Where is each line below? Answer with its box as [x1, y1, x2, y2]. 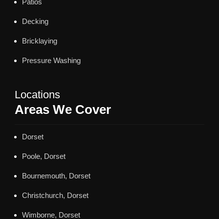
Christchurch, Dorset [22, 191, 88, 199]
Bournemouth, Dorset [22, 171, 90, 180]
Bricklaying [22, 37, 57, 45]
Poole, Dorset [22, 152, 66, 160]
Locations [15, 88, 60, 101]
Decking [22, 17, 48, 25]
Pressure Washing [22, 56, 81, 65]
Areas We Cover [15, 102, 111, 117]
